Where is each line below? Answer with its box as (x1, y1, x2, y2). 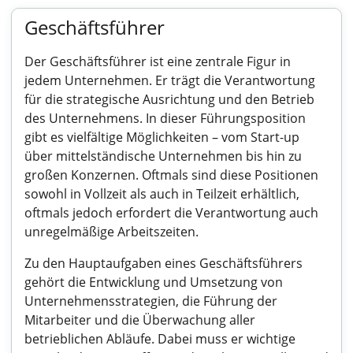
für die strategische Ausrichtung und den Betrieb (24, 91, 314, 108)
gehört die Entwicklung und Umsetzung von (24, 273, 283, 291)
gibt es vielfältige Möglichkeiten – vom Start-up (24, 128, 299, 146)
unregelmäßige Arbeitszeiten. (24, 223, 199, 240)
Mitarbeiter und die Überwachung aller (24, 311, 255, 329)
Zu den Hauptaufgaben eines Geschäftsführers (24, 255, 303, 272)
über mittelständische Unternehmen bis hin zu (24, 147, 302, 165)
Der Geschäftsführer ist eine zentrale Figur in (24, 53, 291, 70)
